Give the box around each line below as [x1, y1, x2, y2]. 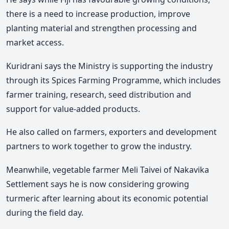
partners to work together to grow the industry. [6, 141, 192, 152]
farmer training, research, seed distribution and [6, 88, 191, 100]
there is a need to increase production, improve [6, 8, 190, 19]
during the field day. [6, 207, 83, 218]
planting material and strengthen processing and [6, 22, 197, 34]
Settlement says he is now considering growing [6, 178, 189, 190]
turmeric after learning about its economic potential [6, 192, 208, 204]
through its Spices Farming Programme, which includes [6, 74, 221, 86]
